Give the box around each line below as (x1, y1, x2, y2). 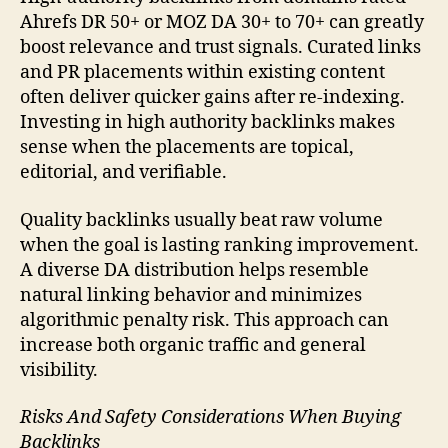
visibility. (20, 358, 98, 382)
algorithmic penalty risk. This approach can (20, 308, 389, 332)
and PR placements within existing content (20, 61, 385, 85)
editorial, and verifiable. (20, 161, 227, 185)
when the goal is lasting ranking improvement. (20, 233, 419, 257)
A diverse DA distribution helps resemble (20, 258, 369, 282)
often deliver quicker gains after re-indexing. (20, 86, 405, 110)
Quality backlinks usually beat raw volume (20, 208, 383, 232)
